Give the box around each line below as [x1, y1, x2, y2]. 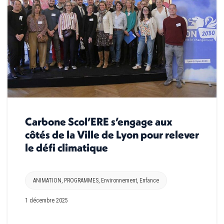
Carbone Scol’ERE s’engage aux [25, 114, 172, 128]
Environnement [101, 176, 137, 184]
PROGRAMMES [64, 176, 98, 184]
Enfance [139, 176, 159, 184]
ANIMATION [33, 176, 61, 184]
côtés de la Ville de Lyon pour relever [25, 127, 199, 141]
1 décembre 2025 [25, 196, 68, 204]
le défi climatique [25, 140, 108, 154]
